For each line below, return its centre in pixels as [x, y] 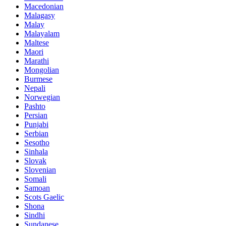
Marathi [37, 61]
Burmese [38, 79]
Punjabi [36, 125]
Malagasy [40, 16]
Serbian [36, 134]
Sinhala [36, 152]
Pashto [35, 106]
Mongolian [42, 70]
